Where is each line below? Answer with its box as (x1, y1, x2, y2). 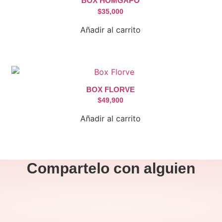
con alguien (113, 160, 195, 177)
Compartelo (27, 160, 113, 177)
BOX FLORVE (86, 85, 135, 94)
